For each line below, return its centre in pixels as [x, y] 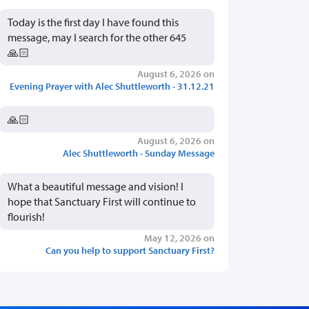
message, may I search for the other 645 [97, 38]
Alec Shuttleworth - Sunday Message [139, 153]
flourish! [26, 217]
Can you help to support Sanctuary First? [130, 250]
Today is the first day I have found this [93, 22]
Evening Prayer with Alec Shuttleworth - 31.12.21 [112, 86]
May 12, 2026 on [179, 238]
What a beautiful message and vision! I [96, 187]
